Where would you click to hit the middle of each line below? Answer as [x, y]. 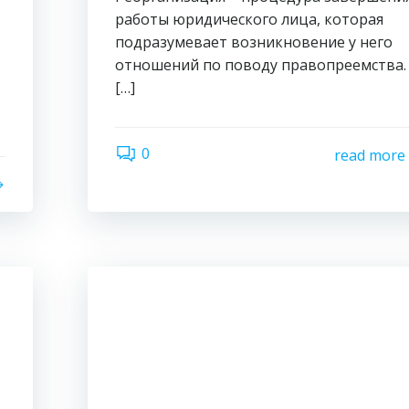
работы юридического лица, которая [250, 19]
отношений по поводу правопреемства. [261, 65]
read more [369, 155]
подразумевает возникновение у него [254, 42]
